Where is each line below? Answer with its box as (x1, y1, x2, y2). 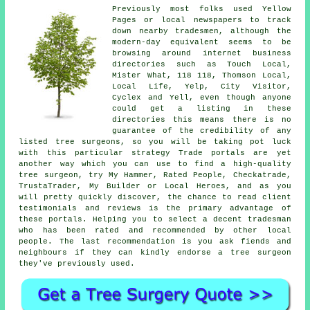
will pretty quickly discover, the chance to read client (19, 192, 291, 201)
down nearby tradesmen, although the (112, 26, 291, 35)
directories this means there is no (112, 115, 291, 124)
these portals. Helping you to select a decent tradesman (19, 215, 291, 224)
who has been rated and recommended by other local (19, 226, 291, 235)
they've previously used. (19, 259, 136, 268)
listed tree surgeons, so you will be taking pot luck (19, 137, 291, 146)
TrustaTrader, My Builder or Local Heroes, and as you (19, 181, 291, 190)
